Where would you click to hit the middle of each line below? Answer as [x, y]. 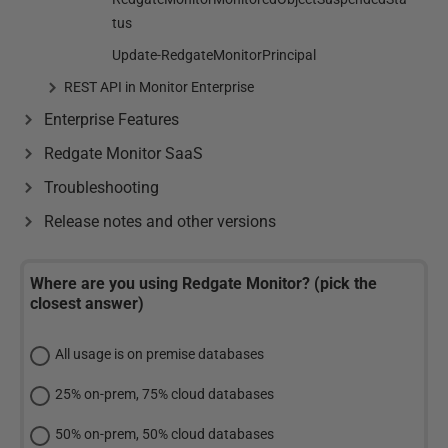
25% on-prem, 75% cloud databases [164, 394]
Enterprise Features [111, 119]
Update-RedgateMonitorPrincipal [214, 55]
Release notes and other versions [160, 221]
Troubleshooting [101, 187]
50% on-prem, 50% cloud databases [164, 434]
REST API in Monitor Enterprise [159, 87]
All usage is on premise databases [159, 354]
